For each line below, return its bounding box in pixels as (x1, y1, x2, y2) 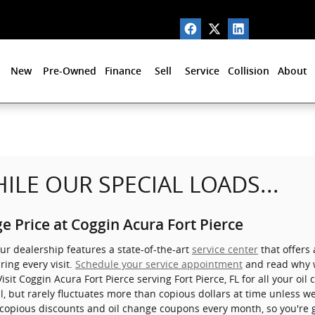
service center (192, 242, 258, 256)
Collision (228, 65, 269, 77)
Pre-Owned (43, 65, 96, 77)
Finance (105, 65, 141, 77)
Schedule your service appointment (75, 257, 243, 271)
